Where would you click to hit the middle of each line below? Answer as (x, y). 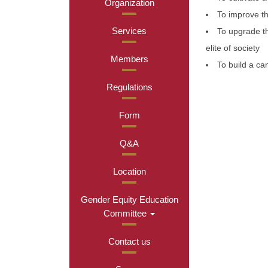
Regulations (129, 87)
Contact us (129, 241)
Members (129, 59)
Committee (125, 213)
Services (129, 31)
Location (129, 171)
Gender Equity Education (129, 199)
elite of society (233, 48)
